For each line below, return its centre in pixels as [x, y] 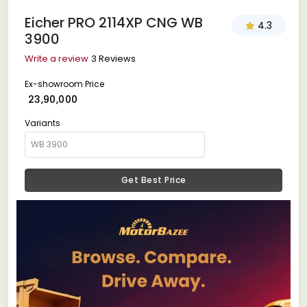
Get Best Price [153, 180]
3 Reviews [113, 58]
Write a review [57, 58]
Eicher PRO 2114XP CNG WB [114, 22]
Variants [42, 123]
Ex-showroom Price [64, 84]
